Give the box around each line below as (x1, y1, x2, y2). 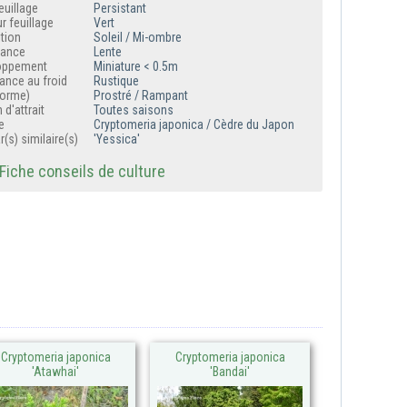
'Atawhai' (32, 364, 79, 379)
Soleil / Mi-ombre (94, 30, 182, 45)
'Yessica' (94, 132, 140, 146)
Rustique (94, 74, 139, 88)
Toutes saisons (94, 103, 174, 117)
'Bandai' (210, 364, 250, 379)
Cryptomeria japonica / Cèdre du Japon (94, 117, 294, 132)
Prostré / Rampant (94, 88, 188, 103)
